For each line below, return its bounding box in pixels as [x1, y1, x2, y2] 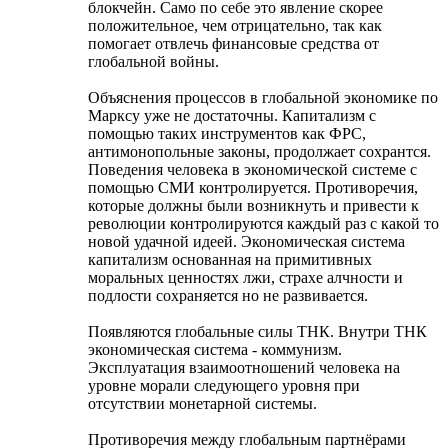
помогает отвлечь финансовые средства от [88, 34, 379, 52]
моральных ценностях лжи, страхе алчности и [88, 268, 403, 286]
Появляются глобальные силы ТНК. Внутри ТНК [88, 322, 427, 340]
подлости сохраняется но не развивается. [88, 286, 368, 304]
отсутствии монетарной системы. [88, 394, 317, 412]
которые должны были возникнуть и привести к [88, 196, 419, 214]
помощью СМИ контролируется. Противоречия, [88, 178, 418, 196]
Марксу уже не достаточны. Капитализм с [88, 106, 376, 124]
